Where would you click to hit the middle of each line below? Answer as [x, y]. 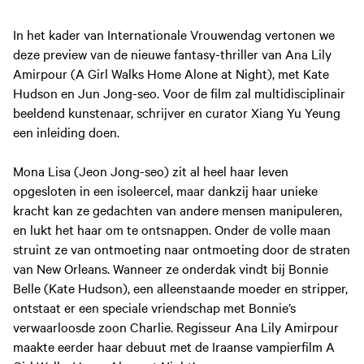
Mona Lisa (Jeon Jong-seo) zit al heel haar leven [151, 171]
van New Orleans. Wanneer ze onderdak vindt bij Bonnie [171, 269]
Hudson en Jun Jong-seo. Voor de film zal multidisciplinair [179, 93]
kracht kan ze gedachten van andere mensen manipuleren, [178, 210]
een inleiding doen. [68, 132]
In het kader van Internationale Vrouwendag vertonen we [174, 35]
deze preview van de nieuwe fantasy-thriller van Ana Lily [172, 54]
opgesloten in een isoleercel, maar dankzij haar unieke [165, 191]
